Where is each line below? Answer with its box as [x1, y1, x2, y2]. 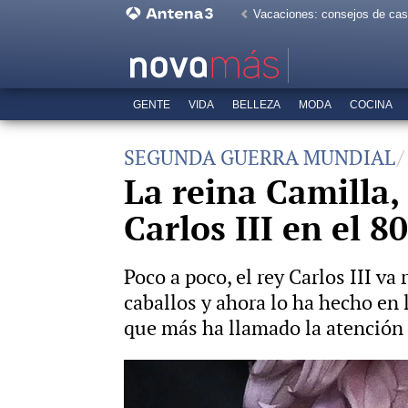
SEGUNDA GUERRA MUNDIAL [124, 145, 395, 171]
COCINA [350, 98, 393, 111]
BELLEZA [232, 98, 280, 111]
